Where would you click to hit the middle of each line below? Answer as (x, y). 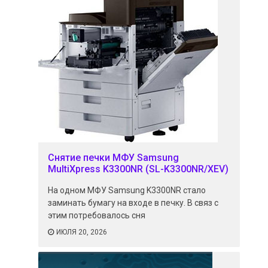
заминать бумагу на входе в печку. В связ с (133, 202)
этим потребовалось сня (97, 215)
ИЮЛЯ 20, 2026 (82, 232)
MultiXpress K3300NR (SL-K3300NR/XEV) (138, 169)
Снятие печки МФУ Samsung (114, 157)
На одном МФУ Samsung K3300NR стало (127, 190)
